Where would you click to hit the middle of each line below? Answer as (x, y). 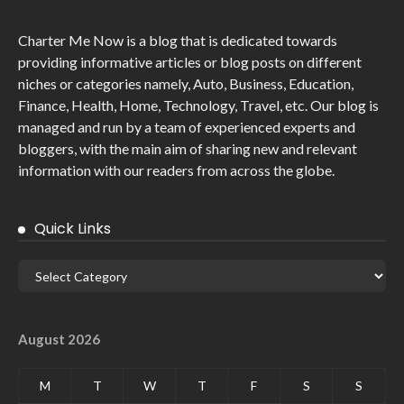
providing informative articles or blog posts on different (190, 62)
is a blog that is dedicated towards (230, 41)
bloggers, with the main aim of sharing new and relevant (188, 149)
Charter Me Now (71, 41)
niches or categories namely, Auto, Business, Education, (186, 84)
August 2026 (59, 340)
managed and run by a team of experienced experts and (187, 127)
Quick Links (73, 229)
